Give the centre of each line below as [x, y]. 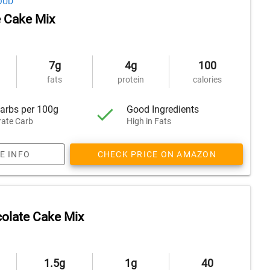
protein [130, 80]
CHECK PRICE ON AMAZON [157, 154]
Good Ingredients [163, 109]
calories [207, 80]
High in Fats [149, 121]
